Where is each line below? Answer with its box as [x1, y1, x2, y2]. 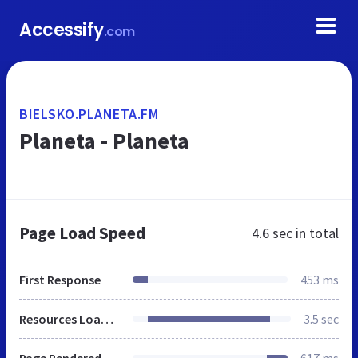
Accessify [19, 18, 104, 42]
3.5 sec [304, 311, 339, 327]
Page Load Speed [19, 222, 145, 244]
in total [292, 224, 339, 242]
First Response [19, 272, 101, 288]
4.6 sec [252, 224, 292, 242]
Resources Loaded [101, 311, 113, 327]
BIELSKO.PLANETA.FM [19, 105, 158, 123]
